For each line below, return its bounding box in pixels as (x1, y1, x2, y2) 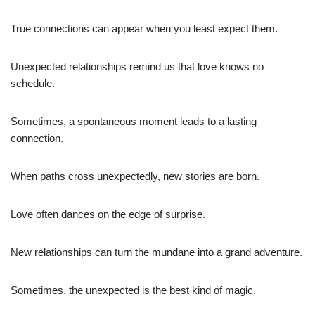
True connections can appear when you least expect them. (11, 22, 278, 34)
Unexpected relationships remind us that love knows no (11, 60, 264, 72)
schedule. (11, 77, 55, 89)
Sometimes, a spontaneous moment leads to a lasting (11, 115, 257, 127)
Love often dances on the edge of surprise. (11, 207, 205, 220)
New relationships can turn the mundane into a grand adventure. (11, 245, 302, 258)
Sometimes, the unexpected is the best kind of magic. (11, 283, 256, 296)
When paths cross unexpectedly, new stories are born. (11, 169, 259, 182)
